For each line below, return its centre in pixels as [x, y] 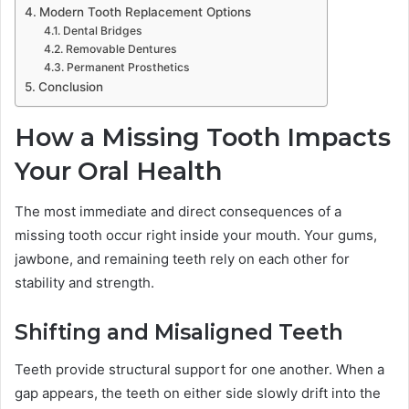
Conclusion [70, 86]
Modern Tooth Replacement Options [145, 11]
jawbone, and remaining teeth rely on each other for [182, 259]
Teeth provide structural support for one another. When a [199, 369]
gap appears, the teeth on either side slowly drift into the [198, 393]
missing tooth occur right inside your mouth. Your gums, [196, 236]
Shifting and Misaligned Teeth [179, 333]
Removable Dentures [121, 48]
